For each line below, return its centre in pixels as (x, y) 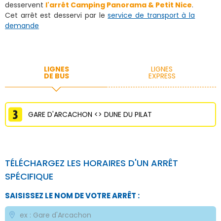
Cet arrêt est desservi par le (56, 15)
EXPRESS (162, 76)
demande (22, 26)
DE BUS (56, 76)
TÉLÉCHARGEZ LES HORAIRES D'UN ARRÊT (92, 163)
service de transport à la (151, 15)
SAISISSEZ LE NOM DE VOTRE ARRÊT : (72, 196)
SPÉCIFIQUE (29, 176)
